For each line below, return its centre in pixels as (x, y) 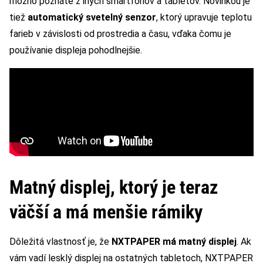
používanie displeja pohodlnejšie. (76, 50)
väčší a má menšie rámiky (106, 212)
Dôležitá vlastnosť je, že (60, 241)
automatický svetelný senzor (92, 17)
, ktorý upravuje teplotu (204, 17)
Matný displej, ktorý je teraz (114, 187)
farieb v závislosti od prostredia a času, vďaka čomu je (120, 33)
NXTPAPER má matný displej (174, 241)
